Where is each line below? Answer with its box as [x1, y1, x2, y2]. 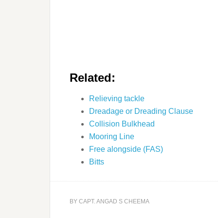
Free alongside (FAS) [89, 145, 163, 153]
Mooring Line [89, 132, 134, 141]
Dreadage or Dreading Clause [89, 107, 193, 115]
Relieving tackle [89, 94, 145, 103]
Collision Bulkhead [89, 119, 155, 128]
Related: [70, 71, 115, 84]
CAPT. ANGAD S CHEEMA [79, 198, 149, 205]
